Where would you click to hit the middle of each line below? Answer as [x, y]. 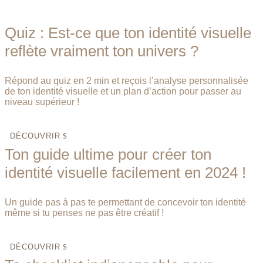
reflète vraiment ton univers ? [102, 51]
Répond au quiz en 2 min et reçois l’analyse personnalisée [127, 81]
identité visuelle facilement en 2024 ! [125, 173]
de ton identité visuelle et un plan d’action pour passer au [123, 92]
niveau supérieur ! [42, 102]
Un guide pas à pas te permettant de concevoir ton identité [125, 203]
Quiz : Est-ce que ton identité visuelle [128, 33]
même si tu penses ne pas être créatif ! [84, 213]
